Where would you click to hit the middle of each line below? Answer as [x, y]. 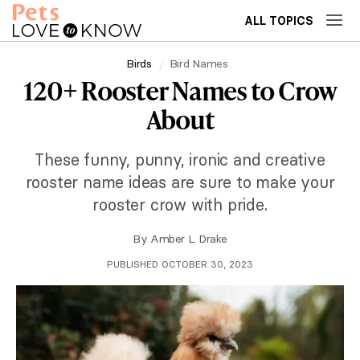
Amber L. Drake [189, 239]
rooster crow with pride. [180, 205]
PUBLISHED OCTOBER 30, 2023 [180, 264]
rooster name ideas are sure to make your [180, 182]
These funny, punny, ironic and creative [180, 160]
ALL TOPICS [279, 21]
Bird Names [198, 63]
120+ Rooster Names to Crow [180, 90]
